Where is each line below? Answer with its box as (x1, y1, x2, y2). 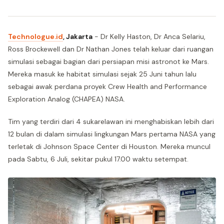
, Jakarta (63, 32, 92, 41)
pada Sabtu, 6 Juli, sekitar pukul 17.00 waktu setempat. (8, 154, 188, 163)
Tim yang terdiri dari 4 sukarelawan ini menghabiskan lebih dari (8, 117, 214, 126)
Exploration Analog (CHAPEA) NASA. (8, 94, 125, 103)
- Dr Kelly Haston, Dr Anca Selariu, (92, 32, 205, 41)
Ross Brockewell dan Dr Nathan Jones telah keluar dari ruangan (8, 44, 213, 53)
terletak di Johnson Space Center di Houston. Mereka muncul (8, 142, 210, 151)
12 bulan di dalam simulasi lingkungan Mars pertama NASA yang (8, 129, 215, 138)
